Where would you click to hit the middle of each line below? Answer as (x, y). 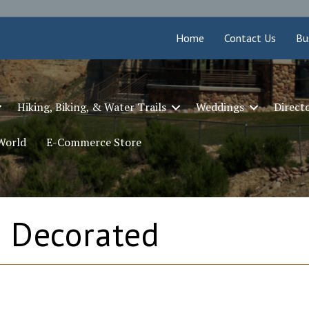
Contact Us (250, 38)
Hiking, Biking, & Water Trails (91, 107)
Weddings (220, 107)
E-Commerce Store (93, 142)
